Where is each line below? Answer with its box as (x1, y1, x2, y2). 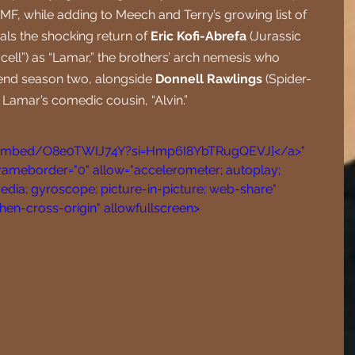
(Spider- (262, 71, 311, 87)
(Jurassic (246, 29, 304, 44)
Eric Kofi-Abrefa (151, 29, 246, 44)
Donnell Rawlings (155, 71, 262, 87)
